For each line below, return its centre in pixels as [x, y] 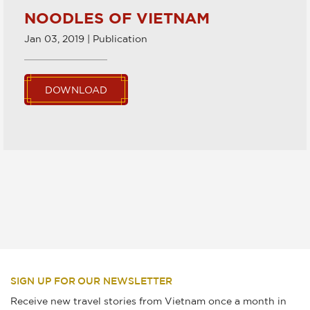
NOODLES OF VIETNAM [117, 16]
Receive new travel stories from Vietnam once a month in [148, 301]
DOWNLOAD [76, 89]
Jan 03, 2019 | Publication [86, 38]
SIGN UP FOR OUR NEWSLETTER [91, 282]
